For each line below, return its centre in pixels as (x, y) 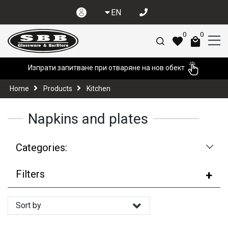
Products (58, 88)
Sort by (28, 206)
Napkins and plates (88, 119)
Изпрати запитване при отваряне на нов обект (107, 67)
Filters (30, 174)
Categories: (41, 147)
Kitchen (98, 88)
